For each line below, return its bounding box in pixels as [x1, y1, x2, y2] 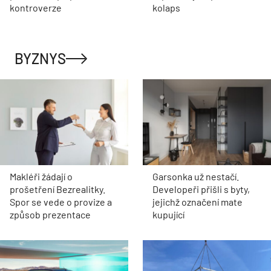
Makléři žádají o [10, 170, 73, 182]
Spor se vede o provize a [10, 195, 112, 207]
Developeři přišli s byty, [152, 183, 250, 195]
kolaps [152, 2, 180, 14]
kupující [152, 208, 184, 220]
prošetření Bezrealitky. [10, 183, 105, 195]
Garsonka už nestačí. [152, 170, 239, 182]
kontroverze [10, 2, 62, 14]
